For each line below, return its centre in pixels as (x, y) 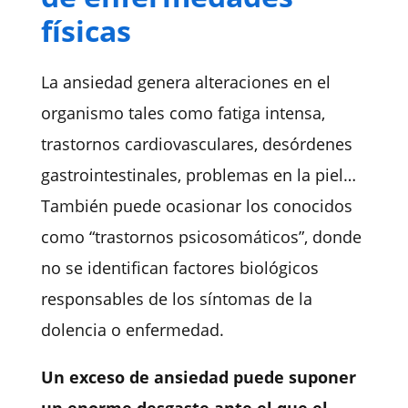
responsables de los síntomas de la (176, 299)
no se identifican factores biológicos (179, 268)
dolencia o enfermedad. (132, 330)
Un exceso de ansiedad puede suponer (198, 377)
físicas (86, 31)
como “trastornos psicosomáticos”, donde (201, 237)
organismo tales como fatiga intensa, (183, 113)
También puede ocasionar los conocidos (196, 206)
